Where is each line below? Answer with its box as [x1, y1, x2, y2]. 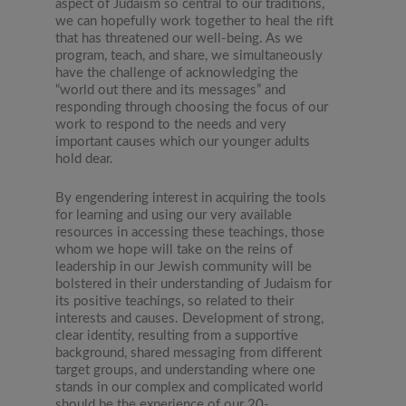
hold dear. [55, 152, 114, 167]
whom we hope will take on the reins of [55, 243, 294, 257]
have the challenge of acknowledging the [55, 66, 299, 81]
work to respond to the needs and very [55, 118, 287, 132]
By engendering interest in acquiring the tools [55, 191, 327, 206]
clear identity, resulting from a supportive [55, 329, 299, 343]
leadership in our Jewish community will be [55, 260, 313, 275]
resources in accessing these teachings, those [55, 226, 325, 240]
